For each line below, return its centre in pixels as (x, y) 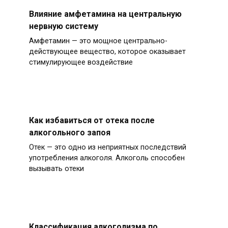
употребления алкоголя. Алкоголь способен (107, 158)
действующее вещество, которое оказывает (107, 52)
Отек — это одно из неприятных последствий (107, 148)
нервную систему (63, 26)
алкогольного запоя (69, 132)
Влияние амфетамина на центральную (105, 14)
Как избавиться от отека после (92, 120)
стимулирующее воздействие (81, 63)
